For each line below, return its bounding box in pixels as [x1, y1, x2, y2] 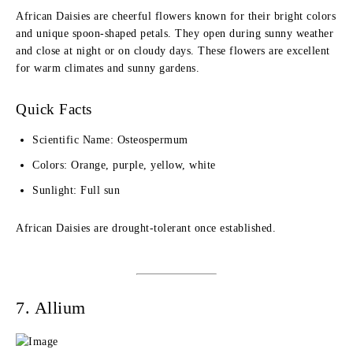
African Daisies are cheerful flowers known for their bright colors [16, 10, 336, 22]
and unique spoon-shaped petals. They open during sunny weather [16, 28, 333, 39]
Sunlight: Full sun [32, 184, 120, 196]
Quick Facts [16, 101, 92, 117]
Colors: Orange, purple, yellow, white [32, 159, 216, 171]
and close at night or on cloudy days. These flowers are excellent [16, 45, 330, 57]
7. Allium [16, 298, 86, 318]
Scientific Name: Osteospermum [32, 134, 188, 146]
